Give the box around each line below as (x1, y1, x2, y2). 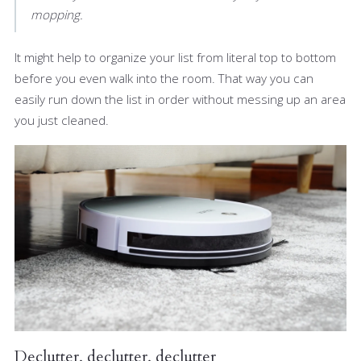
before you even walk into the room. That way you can (15, 69, 313, 86)
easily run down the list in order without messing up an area (15, 90, 346, 107)
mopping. (31, 6, 83, 23)
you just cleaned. (15, 111, 109, 128)
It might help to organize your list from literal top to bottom (15, 48, 336, 65)
